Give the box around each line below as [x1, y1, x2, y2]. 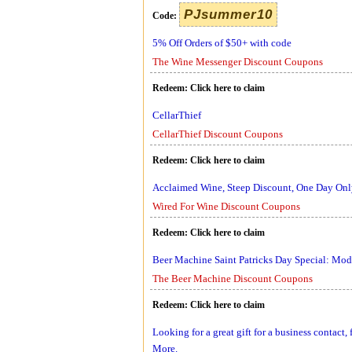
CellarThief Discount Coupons [152, 128, 283, 140]
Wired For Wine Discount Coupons [152, 200, 300, 212]
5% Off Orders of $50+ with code [152, 37, 291, 49]
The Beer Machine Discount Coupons [152, 273, 313, 284]
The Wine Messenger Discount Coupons [152, 56, 323, 68]
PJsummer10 [184, 7, 273, 22]
